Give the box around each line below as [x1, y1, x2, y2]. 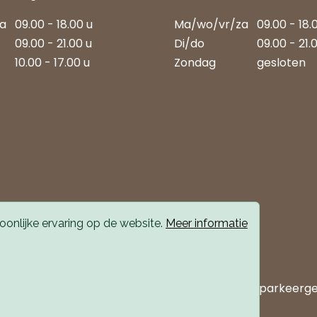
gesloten [257, 54, 306, 71]
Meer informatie [166, 217, 248, 230]
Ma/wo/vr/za [174, 16, 257, 33]
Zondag [174, 54, 216, 71]
